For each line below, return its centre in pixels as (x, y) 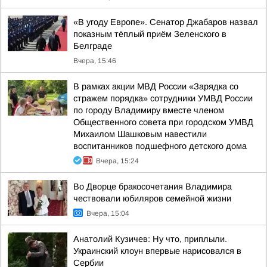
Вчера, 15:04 (108, 213)
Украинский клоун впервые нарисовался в (157, 251)
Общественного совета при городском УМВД (163, 122)
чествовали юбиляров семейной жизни (152, 198)
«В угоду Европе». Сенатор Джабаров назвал (166, 22)
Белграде (93, 46)
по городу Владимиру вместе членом (149, 110)
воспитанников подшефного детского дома (160, 146)
